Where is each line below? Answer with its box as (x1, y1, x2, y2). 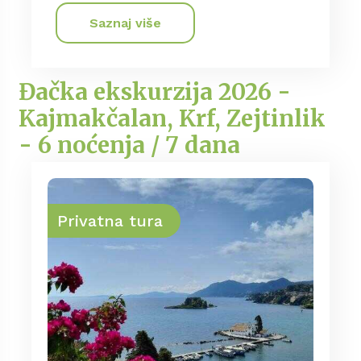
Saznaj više (89, 15, 161, 31)
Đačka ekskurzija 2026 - (18, 77, 291, 106)
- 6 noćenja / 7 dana (18, 130, 240, 160)
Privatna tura (57, 211, 163, 231)
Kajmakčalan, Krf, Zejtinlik (18, 103, 326, 133)
